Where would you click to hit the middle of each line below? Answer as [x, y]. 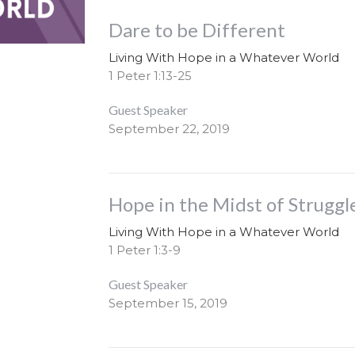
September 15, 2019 [168, 303]
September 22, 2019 [170, 129]
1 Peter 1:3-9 [145, 250]
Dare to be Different [197, 30]
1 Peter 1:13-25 [151, 76]
